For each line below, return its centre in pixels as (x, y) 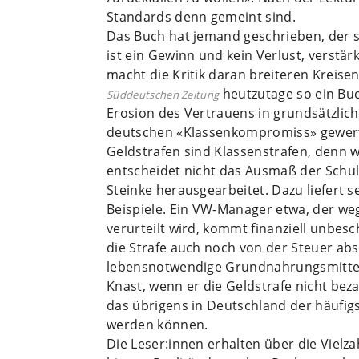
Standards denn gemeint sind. (201, 16)
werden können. (157, 324)
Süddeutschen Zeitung (163, 94)
